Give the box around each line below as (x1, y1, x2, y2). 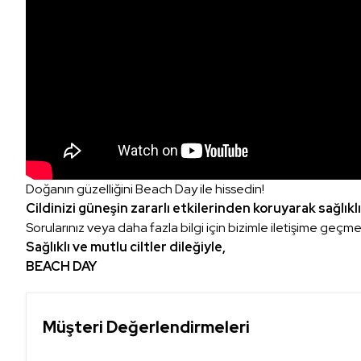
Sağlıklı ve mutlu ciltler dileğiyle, (26, 238, 226, 255)
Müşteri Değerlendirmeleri (43, 316, 250, 338)
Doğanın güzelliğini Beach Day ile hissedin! (26, 180, 264, 197)
